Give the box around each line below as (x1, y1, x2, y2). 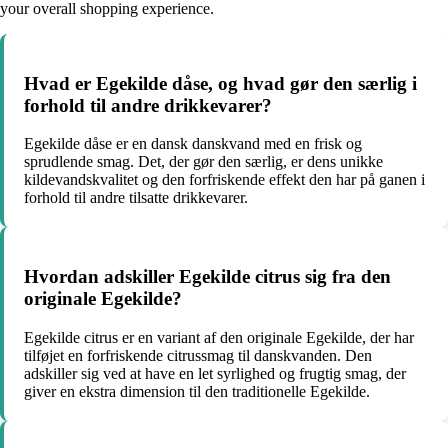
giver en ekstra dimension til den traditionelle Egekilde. (24, 382, 370, 400)
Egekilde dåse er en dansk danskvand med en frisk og (24, 135, 362, 153)
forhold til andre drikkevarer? (24, 94, 272, 116)
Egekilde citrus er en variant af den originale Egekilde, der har (24, 328, 414, 346)
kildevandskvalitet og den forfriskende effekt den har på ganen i (24, 171, 425, 189)
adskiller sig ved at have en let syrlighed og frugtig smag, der (24, 364, 406, 382)
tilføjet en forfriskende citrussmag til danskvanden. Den (24, 346, 372, 364)
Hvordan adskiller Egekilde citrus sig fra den (24, 266, 391, 288)
